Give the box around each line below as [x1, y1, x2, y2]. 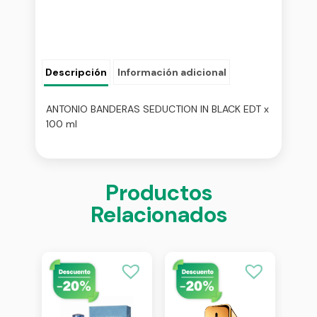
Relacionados [90, 200, 227, 230]
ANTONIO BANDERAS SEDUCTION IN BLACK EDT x [46, 103, 269, 116]
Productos [105, 178, 212, 208]
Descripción [45, 65, 108, 79]
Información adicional [117, 65, 226, 79]
